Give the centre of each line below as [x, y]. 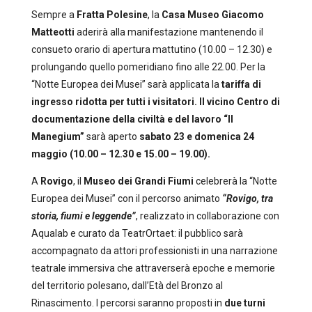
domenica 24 [224, 136]
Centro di [258, 102]
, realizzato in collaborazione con [207, 216]
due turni [244, 303]
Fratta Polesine [112, 15]
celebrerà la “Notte [235, 181]
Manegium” [57, 136]
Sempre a [54, 15]
